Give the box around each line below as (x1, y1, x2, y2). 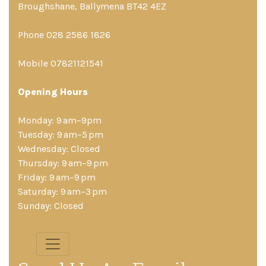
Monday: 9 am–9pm (18, 114, 102, 126)
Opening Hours (18, 85, 88, 97)
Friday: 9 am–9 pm (18, 171, 96, 183)
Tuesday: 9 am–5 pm (18, 128, 103, 140)
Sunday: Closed (18, 199, 84, 211)
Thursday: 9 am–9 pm (18, 157, 108, 169)
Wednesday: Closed (18, 142, 100, 154)
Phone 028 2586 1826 (18, 28, 110, 40)
